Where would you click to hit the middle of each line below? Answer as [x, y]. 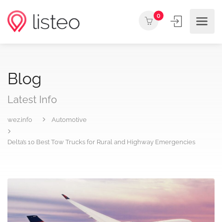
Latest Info [32, 100]
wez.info [20, 120]
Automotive [69, 120]
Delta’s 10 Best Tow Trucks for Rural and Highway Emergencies [101, 142]
